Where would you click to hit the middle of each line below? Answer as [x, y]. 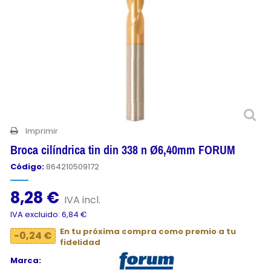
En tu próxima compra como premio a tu [148, 232]
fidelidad [80, 243]
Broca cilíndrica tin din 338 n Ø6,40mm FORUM [123, 150]
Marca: [26, 261]
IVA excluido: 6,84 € [49, 215]
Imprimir [42, 131]
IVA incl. [82, 200]
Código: [27, 167]
